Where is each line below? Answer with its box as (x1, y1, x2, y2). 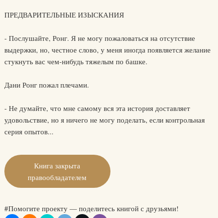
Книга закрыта (34, 161, 81, 170)
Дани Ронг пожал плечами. (4, 80, 89, 90)
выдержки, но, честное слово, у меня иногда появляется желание (4, 45, 211, 54)
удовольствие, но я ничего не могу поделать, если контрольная (4, 115, 205, 125)
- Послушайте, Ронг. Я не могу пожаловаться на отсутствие (4, 33, 195, 43)
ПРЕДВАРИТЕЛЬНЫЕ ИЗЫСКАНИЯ (4, 10, 124, 19)
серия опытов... (4, 127, 54, 136)
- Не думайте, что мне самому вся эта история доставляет (4, 103, 190, 113)
